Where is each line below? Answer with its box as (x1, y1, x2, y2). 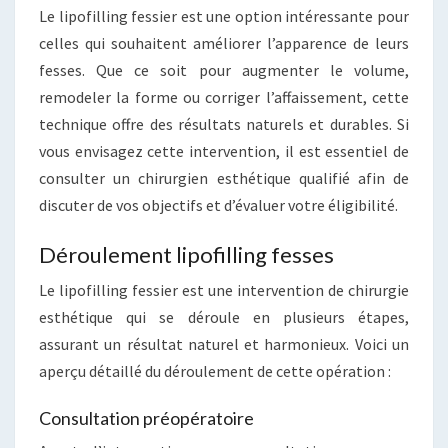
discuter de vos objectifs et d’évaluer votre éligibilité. (39, 194, 398, 215)
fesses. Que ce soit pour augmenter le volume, (39, 59, 409, 80)
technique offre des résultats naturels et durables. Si (39, 113, 409, 134)
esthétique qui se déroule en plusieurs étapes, (39, 306, 409, 327)
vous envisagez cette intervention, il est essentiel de (39, 140, 409, 161)
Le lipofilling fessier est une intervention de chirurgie (39, 279, 409, 300)
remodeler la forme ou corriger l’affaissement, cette (39, 86, 409, 107)
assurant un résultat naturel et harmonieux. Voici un (39, 333, 409, 354)
